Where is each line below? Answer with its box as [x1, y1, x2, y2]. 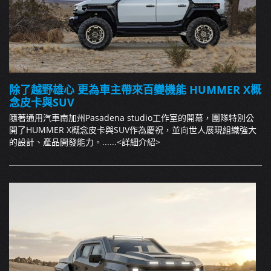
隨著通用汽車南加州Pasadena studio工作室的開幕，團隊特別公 [9, 112, 254, 124]
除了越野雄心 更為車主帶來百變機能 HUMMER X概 [9, 82, 261, 97]
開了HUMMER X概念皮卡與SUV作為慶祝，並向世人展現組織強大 [9, 124, 256, 136]
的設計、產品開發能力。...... [9, 136, 117, 148]
